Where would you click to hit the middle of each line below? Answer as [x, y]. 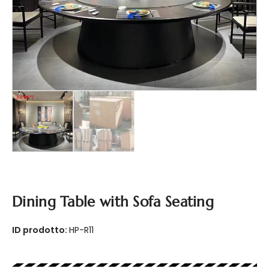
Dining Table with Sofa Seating [113, 201]
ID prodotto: [41, 230]
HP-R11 [81, 230]
